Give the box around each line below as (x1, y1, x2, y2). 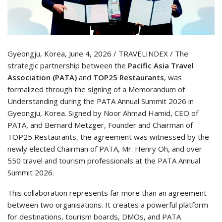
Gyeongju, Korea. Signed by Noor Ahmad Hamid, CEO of (7, 108, 198, 118)
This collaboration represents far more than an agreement (7, 188, 207, 198)
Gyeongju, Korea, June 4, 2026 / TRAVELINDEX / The (7, 49, 188, 59)
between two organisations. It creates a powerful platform (7, 200, 208, 210)
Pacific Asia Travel (128, 60, 194, 71)
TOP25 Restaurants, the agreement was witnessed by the (7, 132, 209, 142)
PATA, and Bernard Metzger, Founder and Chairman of (7, 120, 193, 130)
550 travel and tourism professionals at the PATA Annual (7, 156, 200, 166)
